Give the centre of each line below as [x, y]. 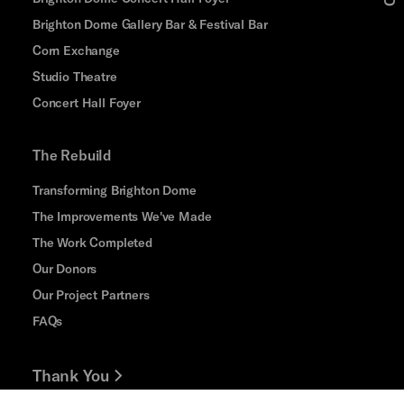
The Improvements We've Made [122, 216]
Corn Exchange [76, 50]
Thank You [71, 375]
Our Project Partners [91, 294]
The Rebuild [72, 154]
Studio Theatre [74, 76]
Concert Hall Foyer [86, 102]
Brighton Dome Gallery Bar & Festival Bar [150, 23]
